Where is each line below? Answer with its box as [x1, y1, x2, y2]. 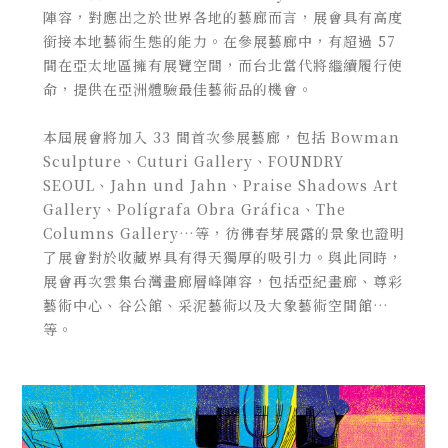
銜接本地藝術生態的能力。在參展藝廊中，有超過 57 [42, 30, 396, 51]
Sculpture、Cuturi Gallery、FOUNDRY [42, 150, 344, 171]
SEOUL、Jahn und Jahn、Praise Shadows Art [42, 174, 398, 195]
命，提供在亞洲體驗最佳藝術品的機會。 [42, 78, 313, 99]
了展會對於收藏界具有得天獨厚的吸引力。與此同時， [42, 246, 403, 267]
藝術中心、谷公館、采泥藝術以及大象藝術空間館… [42, 294, 389, 315]
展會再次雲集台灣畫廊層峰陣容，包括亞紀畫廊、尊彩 [42, 270, 403, 291]
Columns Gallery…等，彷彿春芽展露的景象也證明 [42, 222, 405, 243]
